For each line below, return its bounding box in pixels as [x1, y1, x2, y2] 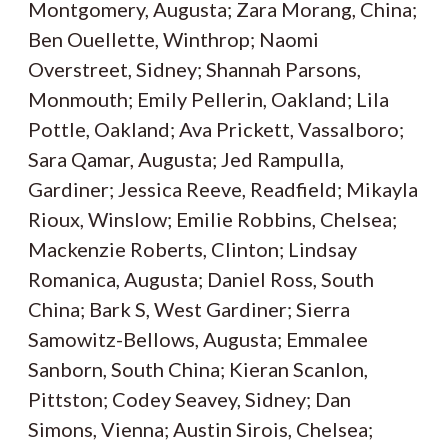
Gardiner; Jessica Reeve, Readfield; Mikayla [28, 177, 418, 202]
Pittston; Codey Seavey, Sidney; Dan [28, 387, 351, 412]
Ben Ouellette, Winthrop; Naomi [28, 27, 319, 52]
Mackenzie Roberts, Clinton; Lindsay [28, 237, 357, 262]
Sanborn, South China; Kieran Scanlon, [28, 357, 368, 382]
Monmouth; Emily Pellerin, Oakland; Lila [28, 87, 389, 112]
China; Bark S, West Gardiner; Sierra [28, 297, 350, 322]
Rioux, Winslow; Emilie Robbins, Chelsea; [28, 207, 397, 232]
